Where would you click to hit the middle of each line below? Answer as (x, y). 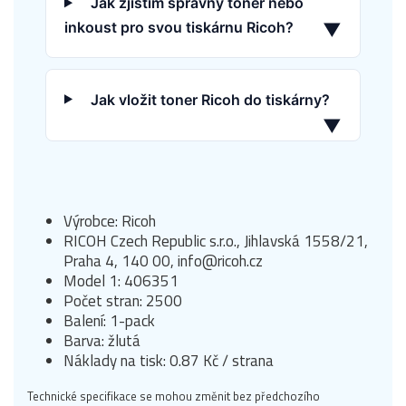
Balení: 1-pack (109, 320)
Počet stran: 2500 (123, 300)
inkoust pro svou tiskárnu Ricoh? (179, 27)
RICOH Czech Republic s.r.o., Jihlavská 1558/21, (216, 241)
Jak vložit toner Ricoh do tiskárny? (210, 99)
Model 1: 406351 (121, 280)
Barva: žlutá (102, 340)
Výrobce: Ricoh (110, 221)
